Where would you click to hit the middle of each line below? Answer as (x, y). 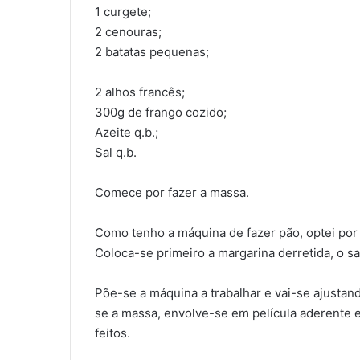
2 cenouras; (128, 31)
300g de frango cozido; (161, 112)
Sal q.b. (116, 152)
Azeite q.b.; (127, 132)
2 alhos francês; (140, 92)
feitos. (112, 333)
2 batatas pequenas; (152, 51)
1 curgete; (123, 11)
